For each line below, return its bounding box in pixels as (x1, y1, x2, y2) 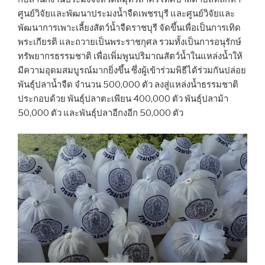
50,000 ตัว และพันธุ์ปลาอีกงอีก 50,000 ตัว (18, 108, 183, 119)
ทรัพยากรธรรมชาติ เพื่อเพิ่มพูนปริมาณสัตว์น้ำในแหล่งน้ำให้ (18, 51, 243, 62)
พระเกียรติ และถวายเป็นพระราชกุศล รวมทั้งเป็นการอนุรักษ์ (18, 37, 241, 48)
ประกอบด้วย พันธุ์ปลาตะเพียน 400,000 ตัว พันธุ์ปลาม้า (18, 93, 228, 105)
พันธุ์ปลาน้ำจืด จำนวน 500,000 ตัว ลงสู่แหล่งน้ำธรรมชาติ (18, 79, 238, 91)
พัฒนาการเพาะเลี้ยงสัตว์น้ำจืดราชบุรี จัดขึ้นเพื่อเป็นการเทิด (18, 22, 241, 34)
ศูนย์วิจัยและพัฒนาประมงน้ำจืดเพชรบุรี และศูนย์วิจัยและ (18, 8, 235, 20)
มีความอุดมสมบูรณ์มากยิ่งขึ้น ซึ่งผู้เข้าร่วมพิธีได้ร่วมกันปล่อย (18, 65, 246, 76)
